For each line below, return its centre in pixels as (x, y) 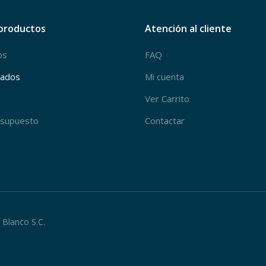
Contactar (165, 121)
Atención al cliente (188, 28)
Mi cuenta (164, 77)
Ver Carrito (167, 99)
